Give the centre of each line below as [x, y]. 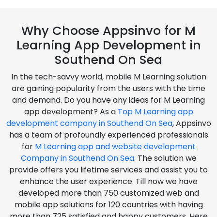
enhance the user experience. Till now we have [108, 181]
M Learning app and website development [115, 146]
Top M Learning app [155, 111]
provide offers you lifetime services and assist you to [108, 170]
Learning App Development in [108, 45]
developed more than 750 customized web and [108, 193]
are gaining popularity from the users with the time [108, 88]
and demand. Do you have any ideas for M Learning [108, 100]
